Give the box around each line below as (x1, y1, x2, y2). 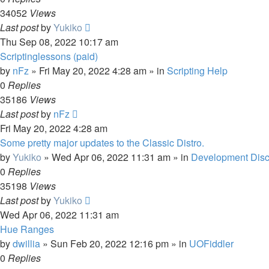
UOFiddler (189, 237, 234, 250)
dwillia (13, 237, 40, 250)
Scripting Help (167, 64, 228, 77)
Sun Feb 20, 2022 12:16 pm (50, 237, 169, 250)
